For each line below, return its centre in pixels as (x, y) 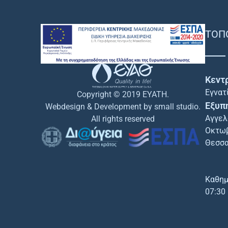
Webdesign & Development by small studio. (123, 106)
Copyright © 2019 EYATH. (123, 94)
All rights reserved (123, 119)
